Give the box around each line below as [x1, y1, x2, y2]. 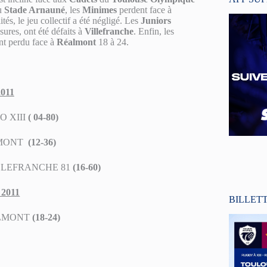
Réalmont [57, 37, 96, 47]
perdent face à [117, 5, 172, 15]
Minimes [82, 5, 117, 15]
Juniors [141, 15, 171, 26]
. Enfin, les [133, 26, 174, 36]
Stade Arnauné [4, 5, 65, 15]
